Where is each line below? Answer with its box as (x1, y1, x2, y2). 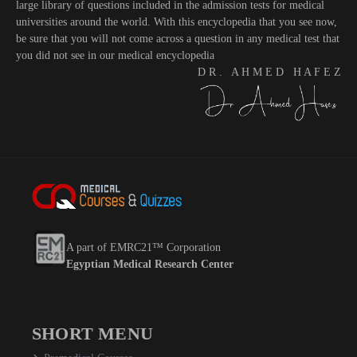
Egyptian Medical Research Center (66, 258, 233, 271)
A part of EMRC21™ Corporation (66, 241, 221, 254)
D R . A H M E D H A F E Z (198, 65, 341, 78)
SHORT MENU (32, 323, 153, 343)
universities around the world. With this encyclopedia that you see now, (16, 15, 337, 28)
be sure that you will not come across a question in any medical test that (16, 32, 339, 45)
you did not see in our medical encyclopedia (16, 49, 214, 61)
